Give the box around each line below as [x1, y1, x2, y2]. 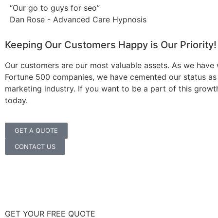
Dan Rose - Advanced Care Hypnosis [10, 14, 146, 24]
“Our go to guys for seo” [10, 2, 100, 13]
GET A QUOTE [15, 126, 58, 134]
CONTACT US [15, 142, 55, 150]
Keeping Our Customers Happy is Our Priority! [5, 38, 217, 51]
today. [5, 95, 28, 105]
